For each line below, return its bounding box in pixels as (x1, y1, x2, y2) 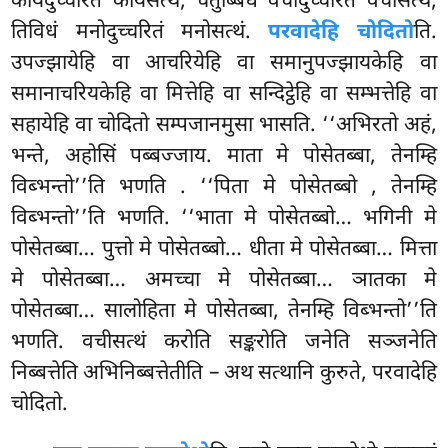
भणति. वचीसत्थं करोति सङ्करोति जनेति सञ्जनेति (11, 328, 437, 357)
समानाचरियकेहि (11, 80, 141, 109)
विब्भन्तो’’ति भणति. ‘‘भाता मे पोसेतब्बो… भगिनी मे (11, 204, 437, 233)
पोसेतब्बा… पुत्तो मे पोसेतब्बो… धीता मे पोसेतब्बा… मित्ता (11, 235, 437, 264)
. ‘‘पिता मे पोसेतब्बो (180, 173, 371, 202)
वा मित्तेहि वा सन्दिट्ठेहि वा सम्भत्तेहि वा (140, 80, 437, 109)
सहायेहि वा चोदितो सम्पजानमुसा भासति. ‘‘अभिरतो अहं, (11, 111, 437, 140)
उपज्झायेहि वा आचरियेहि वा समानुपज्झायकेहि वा (11, 49, 437, 78)
